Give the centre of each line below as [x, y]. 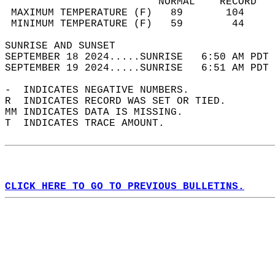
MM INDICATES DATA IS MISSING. [100, 112]
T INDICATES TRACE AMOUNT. [91, 123]
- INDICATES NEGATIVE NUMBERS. [103, 90]
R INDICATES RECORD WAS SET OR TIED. [122, 101]
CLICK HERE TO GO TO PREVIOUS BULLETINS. [125, 187]
